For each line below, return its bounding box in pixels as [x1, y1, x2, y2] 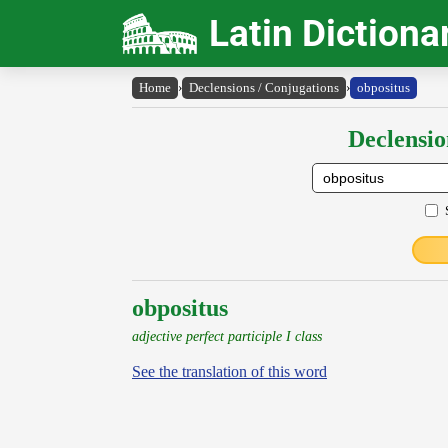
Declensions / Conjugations [189, 80, 339, 95]
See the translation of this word [132, 363, 327, 380]
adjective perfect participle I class [132, 328, 322, 344]
